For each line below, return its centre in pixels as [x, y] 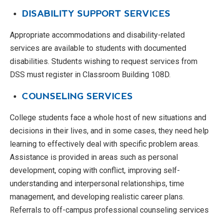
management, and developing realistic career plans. [97, 197]
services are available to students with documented [98, 48]
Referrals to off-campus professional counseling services [109, 210]
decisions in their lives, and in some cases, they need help [109, 131]
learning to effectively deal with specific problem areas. [105, 144]
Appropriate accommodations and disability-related [97, 35]
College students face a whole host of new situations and [108, 118]
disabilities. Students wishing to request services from [104, 61]
